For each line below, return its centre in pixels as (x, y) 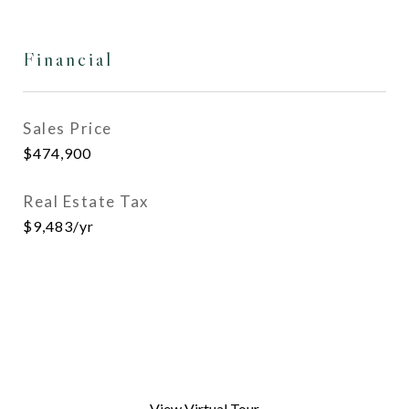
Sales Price (68, 128)
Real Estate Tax (86, 201)
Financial (68, 59)
